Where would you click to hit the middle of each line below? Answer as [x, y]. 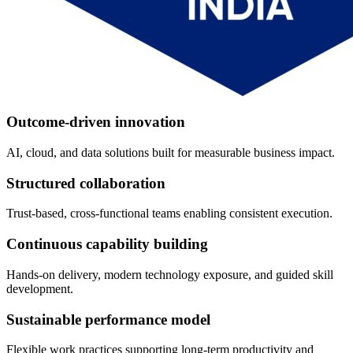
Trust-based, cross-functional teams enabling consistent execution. [169, 214]
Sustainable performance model [108, 319]
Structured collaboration [86, 183]
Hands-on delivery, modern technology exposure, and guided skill [170, 274]
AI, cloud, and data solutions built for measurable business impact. [171, 152]
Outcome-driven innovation [96, 122]
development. [40, 288]
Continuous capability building [107, 244]
